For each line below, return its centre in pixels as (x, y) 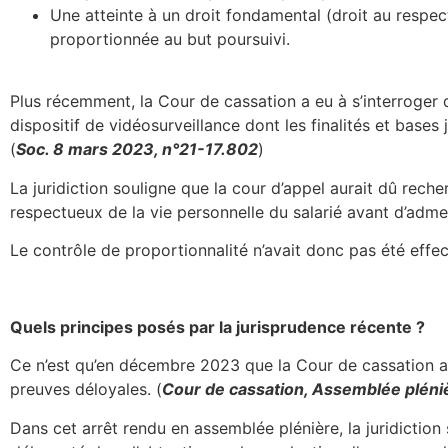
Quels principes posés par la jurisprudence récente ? (217, 326)
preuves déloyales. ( (86, 389)
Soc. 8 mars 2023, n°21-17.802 (137, 149)
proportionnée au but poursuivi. (170, 38)
